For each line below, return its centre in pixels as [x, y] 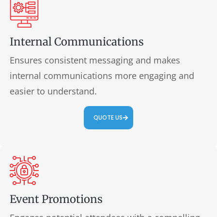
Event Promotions [56, 199]
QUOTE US [108, 117]
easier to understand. [53, 91]
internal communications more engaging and [102, 76]
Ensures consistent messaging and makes [95, 60]
